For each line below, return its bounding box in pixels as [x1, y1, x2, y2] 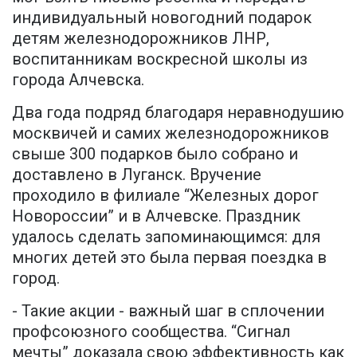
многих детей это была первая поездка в [12, 248, 327, 268]
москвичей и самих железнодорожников [12, 124, 329, 143]
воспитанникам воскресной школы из [12, 49, 308, 69]
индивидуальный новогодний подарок [12, 8, 312, 28]
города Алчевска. [12, 70, 144, 90]
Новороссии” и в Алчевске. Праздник [12, 206, 300, 226]
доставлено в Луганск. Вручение [12, 165, 261, 185]
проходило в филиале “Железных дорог [12, 186, 319, 206]
